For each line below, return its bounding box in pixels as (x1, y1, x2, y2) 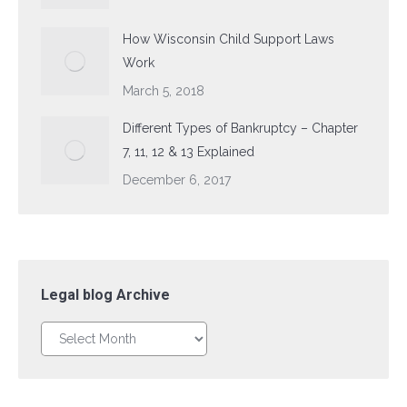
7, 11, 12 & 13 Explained (123, 144, 254, 159)
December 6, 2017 (123, 173, 231, 187)
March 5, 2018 (123, 84, 204, 98)
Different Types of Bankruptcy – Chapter (123, 121, 358, 135)
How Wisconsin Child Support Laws (123, 32, 334, 46)
